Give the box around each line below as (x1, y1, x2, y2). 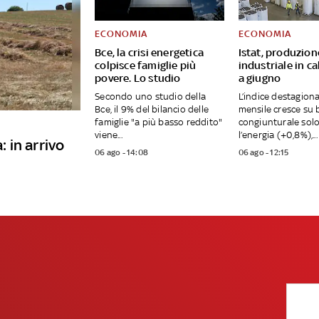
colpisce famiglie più (95, 59, 197, 72)
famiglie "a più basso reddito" (95, 117, 223, 128)
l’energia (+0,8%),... (238, 130, 318, 141)
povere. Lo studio (95, 72, 181, 85)
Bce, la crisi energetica (95, 46, 204, 59)
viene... (95, 130, 122, 141)
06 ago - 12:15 (238, 147, 289, 158)
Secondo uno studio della (95, 91, 206, 103)
